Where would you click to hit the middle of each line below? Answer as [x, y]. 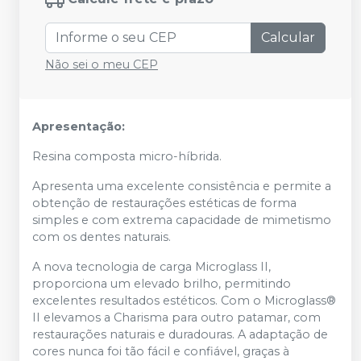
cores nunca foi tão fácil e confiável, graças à [161, 351]
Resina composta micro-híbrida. [127, 156]
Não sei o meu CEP [102, 64]
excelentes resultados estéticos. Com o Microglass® [184, 301]
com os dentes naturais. [102, 237]
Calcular [288, 37]
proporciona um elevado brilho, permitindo [162, 284]
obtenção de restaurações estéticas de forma [164, 203]
